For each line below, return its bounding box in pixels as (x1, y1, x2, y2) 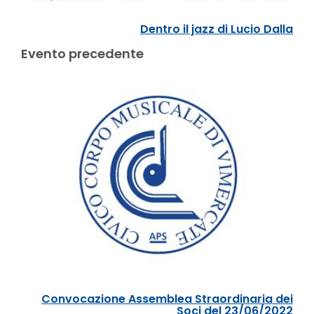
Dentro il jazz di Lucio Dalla (140, 21, 293, 38)
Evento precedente (21, 45, 144, 63)
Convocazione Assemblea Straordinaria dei (41, 290, 293, 307)
